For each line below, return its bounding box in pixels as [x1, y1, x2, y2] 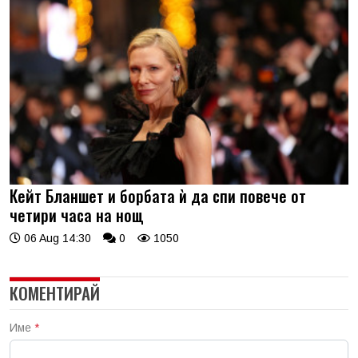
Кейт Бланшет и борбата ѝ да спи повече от [10, 183, 306, 208]
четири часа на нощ [10, 202, 144, 227]
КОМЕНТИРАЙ [10, 280, 100, 305]
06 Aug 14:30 [21, 231, 91, 245]
